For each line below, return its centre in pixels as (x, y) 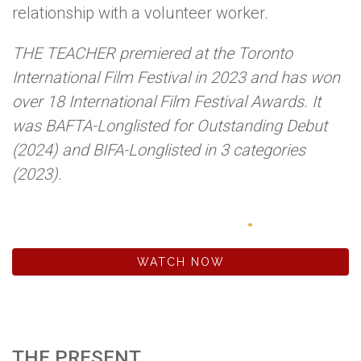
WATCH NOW (180, 262)
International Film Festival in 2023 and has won (176, 78)
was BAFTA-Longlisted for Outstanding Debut (170, 126)
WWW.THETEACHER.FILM (129, 220)
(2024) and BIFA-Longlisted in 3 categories (159, 150)
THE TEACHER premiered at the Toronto (152, 54)
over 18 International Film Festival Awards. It (166, 102)
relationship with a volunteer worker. (140, 13)
